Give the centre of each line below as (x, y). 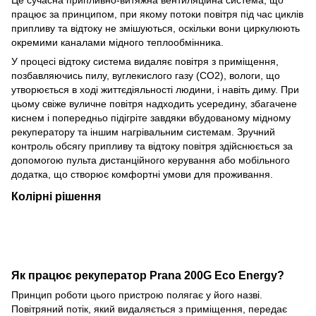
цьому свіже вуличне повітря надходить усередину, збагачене (154, 103)
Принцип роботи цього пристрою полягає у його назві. (137, 295)
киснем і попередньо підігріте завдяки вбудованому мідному (151, 117)
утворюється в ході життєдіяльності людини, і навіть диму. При (155, 89)
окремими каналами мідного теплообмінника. (117, 42)
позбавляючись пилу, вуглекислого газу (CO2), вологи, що (146, 75)
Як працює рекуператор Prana (98, 275)
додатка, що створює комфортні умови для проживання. (142, 174)
